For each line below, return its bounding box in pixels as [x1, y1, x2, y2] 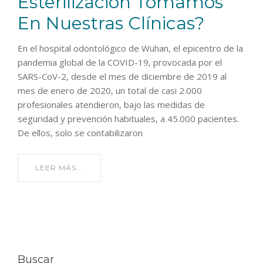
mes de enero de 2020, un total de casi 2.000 [18, 85, 202, 97]
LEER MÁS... [35, 163, 83, 173]
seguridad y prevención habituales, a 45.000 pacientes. [18, 113, 239, 125]
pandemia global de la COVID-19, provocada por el [18, 56, 222, 69]
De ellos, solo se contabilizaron [18, 127, 143, 139]
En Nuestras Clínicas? [18, 12, 204, 35]
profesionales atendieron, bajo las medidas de [18, 99, 205, 111]
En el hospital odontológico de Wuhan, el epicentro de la [18, 42, 243, 55]
